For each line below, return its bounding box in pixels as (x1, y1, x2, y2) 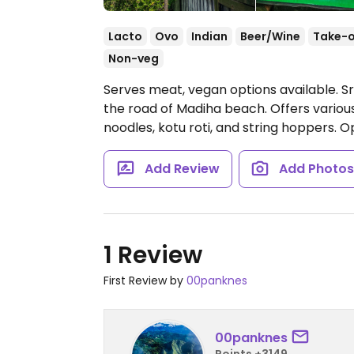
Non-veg (108, 51, 159, 66)
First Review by (104, 273, 186, 288)
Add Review (144, 160, 220, 178)
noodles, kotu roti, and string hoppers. (104, 119, 340, 137)
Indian (191, 28, 228, 44)
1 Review (104, 239, 202, 272)
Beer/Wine (240, 28, 300, 44)
